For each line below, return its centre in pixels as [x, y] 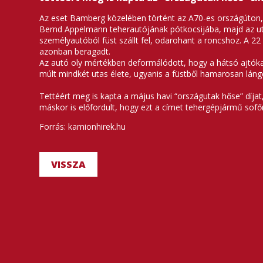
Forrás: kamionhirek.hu [83, 127]
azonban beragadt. [75, 51]
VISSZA [69, 164]
